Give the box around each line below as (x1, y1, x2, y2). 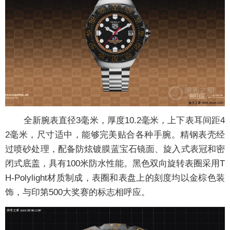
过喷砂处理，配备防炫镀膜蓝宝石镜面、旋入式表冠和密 (5, 144, 225, 155)
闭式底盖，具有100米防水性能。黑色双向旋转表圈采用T (5, 159, 225, 169)
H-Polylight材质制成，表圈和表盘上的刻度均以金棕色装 (5, 173, 225, 183)
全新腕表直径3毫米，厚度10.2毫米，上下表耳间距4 (5, 116, 225, 126)
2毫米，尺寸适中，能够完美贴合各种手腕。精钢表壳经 (5, 130, 225, 140)
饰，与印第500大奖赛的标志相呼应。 (5, 187, 150, 198)
